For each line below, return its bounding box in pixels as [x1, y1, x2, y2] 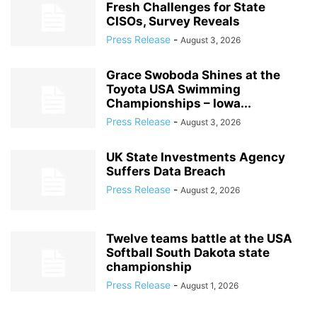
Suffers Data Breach [106, 164, 226, 178]
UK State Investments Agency [106, 150, 285, 164]
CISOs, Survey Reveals [106, 14, 240, 28]
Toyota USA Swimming [106, 82, 241, 96]
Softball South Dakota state [106, 246, 270, 260]
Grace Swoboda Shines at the [106, 68, 280, 82]
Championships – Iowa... [106, 96, 251, 110]
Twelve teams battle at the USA [106, 231, 292, 246]
